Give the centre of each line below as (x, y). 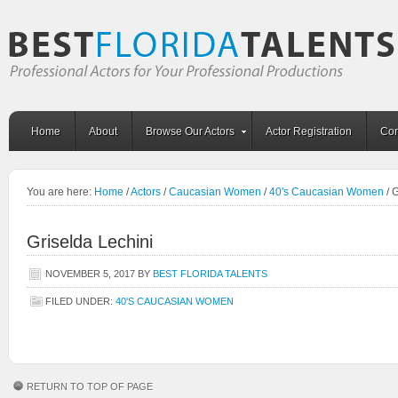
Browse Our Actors (190, 131)
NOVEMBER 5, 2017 (90, 274)
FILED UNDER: (80, 301)
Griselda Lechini (90, 242)
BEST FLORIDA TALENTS (210, 274)
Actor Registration (309, 131)
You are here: (60, 192)
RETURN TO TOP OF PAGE (90, 386)
